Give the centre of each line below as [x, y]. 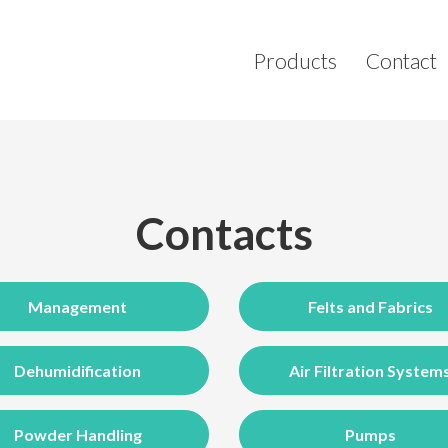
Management [78, 306]
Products [295, 60]
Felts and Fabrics [370, 306]
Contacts [224, 233]
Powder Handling [77, 434]
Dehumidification [78, 370]
